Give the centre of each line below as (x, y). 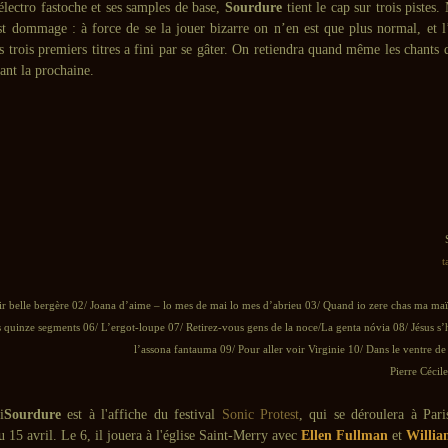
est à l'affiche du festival (138, 414)
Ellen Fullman (344, 435)
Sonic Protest (257, 414)
